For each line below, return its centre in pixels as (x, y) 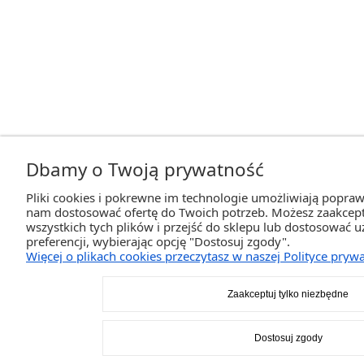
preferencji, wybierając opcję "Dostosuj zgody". (158, 241)
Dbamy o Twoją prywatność (145, 169)
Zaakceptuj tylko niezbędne (288, 294)
